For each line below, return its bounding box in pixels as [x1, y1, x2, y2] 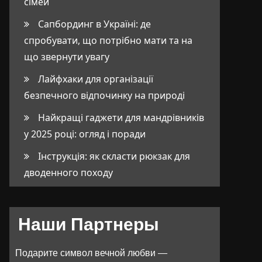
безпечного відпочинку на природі [24, 89, 185, 102]
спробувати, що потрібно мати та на [24, 34, 192, 47]
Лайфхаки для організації [38, 73, 153, 85]
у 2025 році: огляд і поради [24, 127, 146, 140]
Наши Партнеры [18, 215, 159, 234]
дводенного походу [24, 166, 113, 179]
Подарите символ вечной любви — [15, 247, 167, 258]
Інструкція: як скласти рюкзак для [38, 150, 190, 163]
